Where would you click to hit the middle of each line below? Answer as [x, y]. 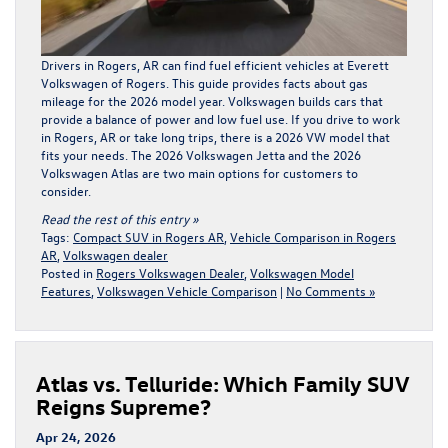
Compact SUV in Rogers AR [148, 236]
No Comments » [330, 290]
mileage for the [85, 100]
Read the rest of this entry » [119, 218]
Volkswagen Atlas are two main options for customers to [199, 172]
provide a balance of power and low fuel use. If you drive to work [220, 118]
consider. [66, 190]
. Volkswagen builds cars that [302, 100]
